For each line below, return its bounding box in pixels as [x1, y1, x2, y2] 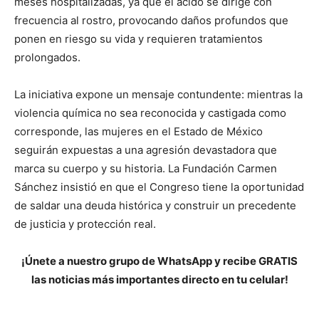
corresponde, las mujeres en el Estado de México [14, 125, 263, 139]
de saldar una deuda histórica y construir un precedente [14, 199, 296, 213]
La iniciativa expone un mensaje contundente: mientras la [14, 88, 303, 102]
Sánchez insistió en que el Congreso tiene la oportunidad [14, 180, 304, 194]
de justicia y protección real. [14, 217, 156, 231]
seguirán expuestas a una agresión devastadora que [14, 143, 277, 157]
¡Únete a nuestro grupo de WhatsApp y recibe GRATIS [21, 254, 298, 268]
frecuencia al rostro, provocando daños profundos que [14, 14, 288, 28]
